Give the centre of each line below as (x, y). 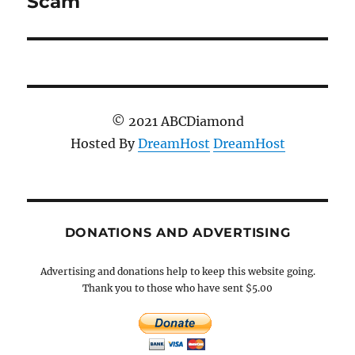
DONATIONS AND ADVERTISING (177, 232)
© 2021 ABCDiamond (177, 121)
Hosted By (104, 143)
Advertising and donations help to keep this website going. (177, 271)
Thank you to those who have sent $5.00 (177, 288)
